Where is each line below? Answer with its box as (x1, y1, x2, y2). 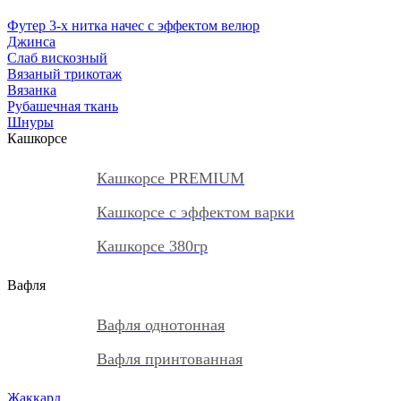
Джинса (7, 34, 55, 49)
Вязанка (7, 82, 56, 98)
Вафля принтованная (97, 350, 243, 368)
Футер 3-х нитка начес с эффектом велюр (7, 18, 260, 33)
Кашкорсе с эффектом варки (97, 203, 294, 221)
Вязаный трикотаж (7, 66, 122, 81)
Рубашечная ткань (7, 98, 118, 114)
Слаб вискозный (7, 50, 107, 65)
